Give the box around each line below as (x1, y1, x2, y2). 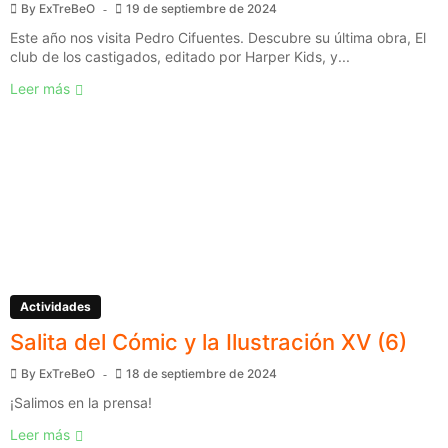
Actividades (20, 299, 91, 315)
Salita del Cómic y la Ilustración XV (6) (10, 329, 407, 356)
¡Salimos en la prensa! (10, 394, 152, 412)
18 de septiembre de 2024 (126, 366, 277, 382)
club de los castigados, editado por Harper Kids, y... (10, 48, 350, 66)
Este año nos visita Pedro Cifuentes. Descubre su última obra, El (10, 29, 426, 47)
